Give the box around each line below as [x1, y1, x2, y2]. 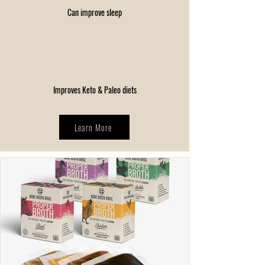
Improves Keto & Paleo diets [53, 83, 137, 96]
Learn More [74, 121, 112, 134]
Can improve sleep [67, 6, 122, 18]
